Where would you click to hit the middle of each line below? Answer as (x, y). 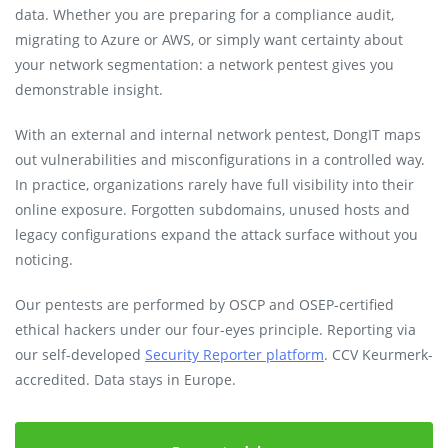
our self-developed (80, 354)
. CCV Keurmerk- (378, 354)
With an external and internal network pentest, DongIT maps (218, 134)
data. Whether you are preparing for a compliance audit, (204, 14)
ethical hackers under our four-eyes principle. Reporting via (215, 329)
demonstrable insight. (89, 89)
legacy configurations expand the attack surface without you (216, 234)
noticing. (44, 259)
